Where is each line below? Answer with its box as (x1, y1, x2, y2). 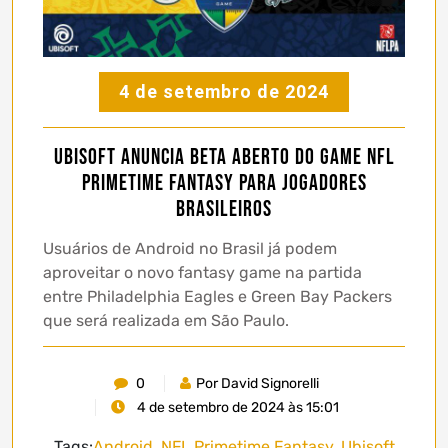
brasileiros (176, 195, 272, 223)
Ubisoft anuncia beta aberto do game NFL (53, 143, 395, 171)
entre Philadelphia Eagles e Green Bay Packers (43, 286, 392, 306)
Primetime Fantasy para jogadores (81, 169, 367, 197)
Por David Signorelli (196, 374, 319, 392)
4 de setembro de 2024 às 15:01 (133, 398, 339, 416)
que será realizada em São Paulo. (43, 310, 289, 330)
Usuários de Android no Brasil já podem (43, 238, 337, 258)
